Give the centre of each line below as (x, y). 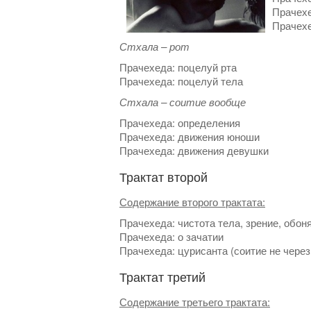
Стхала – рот (154, 46)
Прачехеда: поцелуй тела (181, 81)
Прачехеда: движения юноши (190, 136)
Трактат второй (163, 176)
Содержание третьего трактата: (195, 302)
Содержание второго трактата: (192, 202)
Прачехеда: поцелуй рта (178, 67)
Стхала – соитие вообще (183, 102)
